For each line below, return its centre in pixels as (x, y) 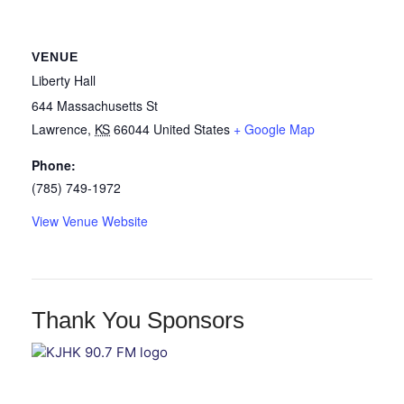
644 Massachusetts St (95, 106)
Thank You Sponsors (138, 321)
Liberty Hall (64, 81)
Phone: (54, 165)
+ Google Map (274, 129)
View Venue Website (90, 221)
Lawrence (60, 129)
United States (192, 129)
